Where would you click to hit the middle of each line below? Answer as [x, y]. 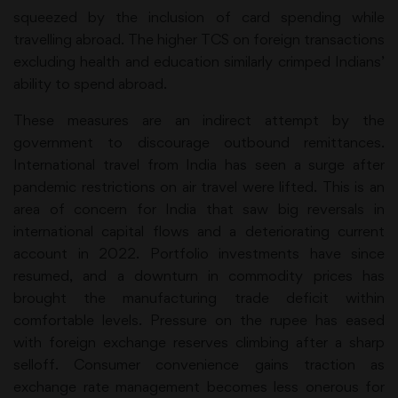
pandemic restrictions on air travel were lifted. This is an [199, 186]
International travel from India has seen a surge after [199, 164]
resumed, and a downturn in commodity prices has [199, 275]
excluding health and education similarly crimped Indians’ [199, 61]
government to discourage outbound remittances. [199, 142]
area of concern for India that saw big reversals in [199, 208]
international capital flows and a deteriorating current [199, 231]
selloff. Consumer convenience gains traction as [199, 364]
